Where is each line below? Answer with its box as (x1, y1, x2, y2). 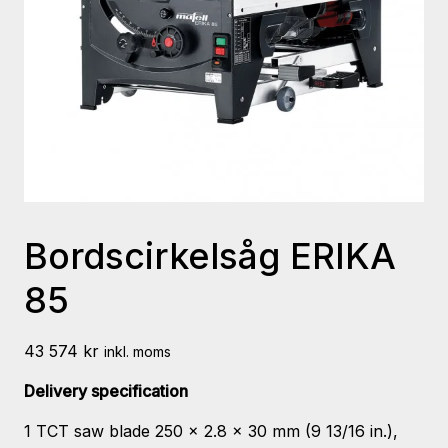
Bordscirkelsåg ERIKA (24, 233, 396, 278)
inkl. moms (104, 343, 171, 361)
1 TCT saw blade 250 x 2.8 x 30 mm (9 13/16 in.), (24, 421, 398, 442)
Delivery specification (24, 381, 188, 402)
